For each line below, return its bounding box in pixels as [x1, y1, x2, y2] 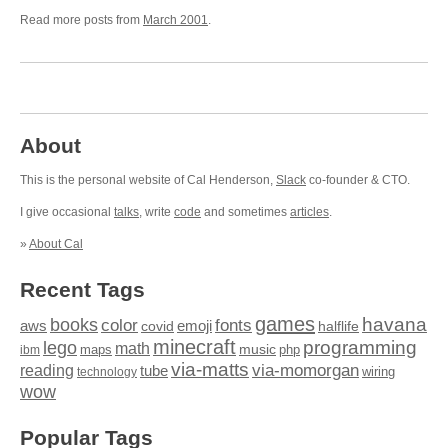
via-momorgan [252, 361, 359, 380]
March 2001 [143, 13, 208, 27]
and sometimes [201, 205, 290, 219]
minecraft [153, 336, 236, 358]
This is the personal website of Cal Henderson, [20, 173, 276, 187]
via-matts [171, 359, 249, 380]
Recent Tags [20, 278, 145, 301]
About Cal [29, 237, 83, 251]
